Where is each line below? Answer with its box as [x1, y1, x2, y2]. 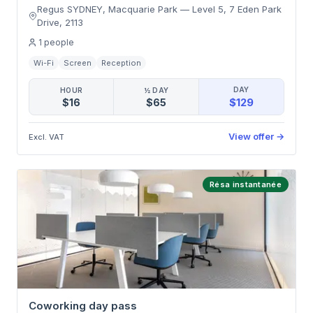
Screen [64, 58, 92, 68]
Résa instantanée [210, 180, 282, 189]
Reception [101, 58, 141, 68]
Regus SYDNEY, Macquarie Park [36, 3, 177, 15]
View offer [228, 131, 274, 142]
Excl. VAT [29, 131, 64, 142]
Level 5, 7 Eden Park [191, 3, 282, 15]
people [44, 37, 74, 48]
